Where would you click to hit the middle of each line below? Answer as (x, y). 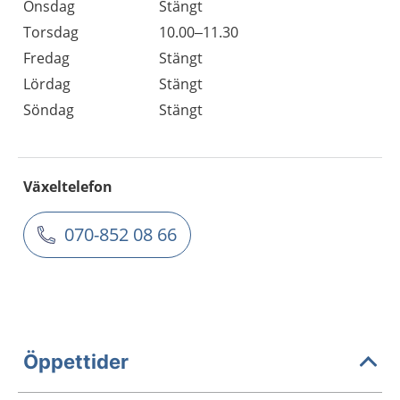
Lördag (47, 84)
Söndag (49, 110)
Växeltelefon (68, 187)
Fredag (46, 58)
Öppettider (76, 361)
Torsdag (51, 32)
